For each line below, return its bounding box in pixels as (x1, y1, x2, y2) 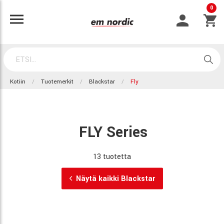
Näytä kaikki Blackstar (75, 173, 155, 183)
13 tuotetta (93, 151, 131, 161)
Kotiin (10, 77, 25, 86)
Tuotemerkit (41, 77, 73, 86)
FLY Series (79, 121, 147, 142)
